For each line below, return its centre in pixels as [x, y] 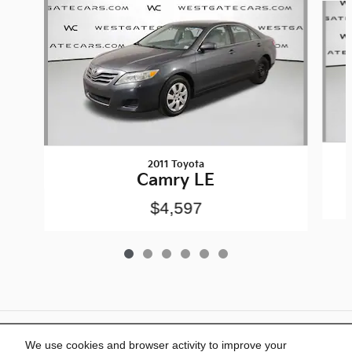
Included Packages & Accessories [163, 335]
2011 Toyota [176, 165]
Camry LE [176, 181]
